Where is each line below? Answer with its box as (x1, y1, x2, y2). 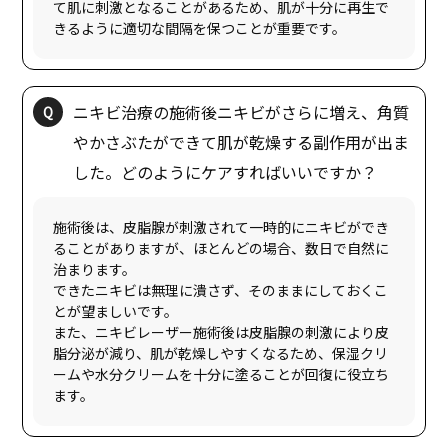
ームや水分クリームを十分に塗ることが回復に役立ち (53, 363, 390, 384)
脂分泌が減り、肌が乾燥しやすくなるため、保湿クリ (53, 342, 389, 363)
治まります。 (53, 258, 137, 279)
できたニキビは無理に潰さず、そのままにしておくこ (53, 279, 389, 300)
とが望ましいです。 (53, 300, 179, 321)
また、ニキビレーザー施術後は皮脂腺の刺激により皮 (53, 321, 390, 342)
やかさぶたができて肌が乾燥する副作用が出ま (73, 129, 410, 154)
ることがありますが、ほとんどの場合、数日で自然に (53, 237, 390, 258)
